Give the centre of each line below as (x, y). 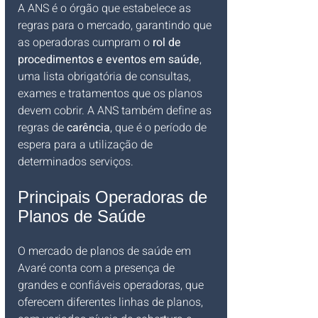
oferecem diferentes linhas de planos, (112, 302)
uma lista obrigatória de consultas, (106, 77)
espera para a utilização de (87, 145)
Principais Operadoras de (115, 197)
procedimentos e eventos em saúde (109, 60)
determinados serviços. (76, 162)
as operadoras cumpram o (85, 43)
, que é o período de (160, 128)
